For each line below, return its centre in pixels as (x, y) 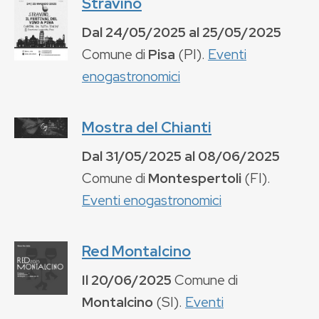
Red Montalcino (136, 251)
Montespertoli (195, 178)
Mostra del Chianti (147, 127)
